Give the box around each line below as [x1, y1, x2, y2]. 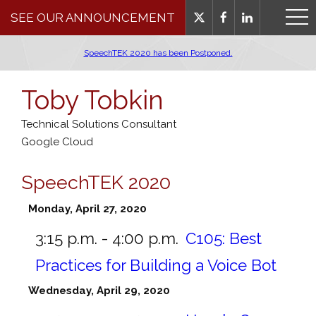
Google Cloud [21, 135, 93, 148]
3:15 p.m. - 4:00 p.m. [35, 229, 178, 248]
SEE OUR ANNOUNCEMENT [11, 11, 175, 25]
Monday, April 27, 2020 [28, 202, 147, 215]
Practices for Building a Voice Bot [35, 255, 276, 274]
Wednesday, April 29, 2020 [28, 284, 170, 297]
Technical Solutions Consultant [21, 118, 176, 130]
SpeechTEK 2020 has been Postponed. [83, 48, 233, 58]
